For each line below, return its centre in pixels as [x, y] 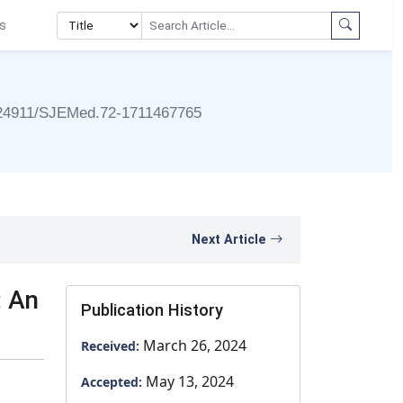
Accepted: [113, 382]
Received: [112, 346]
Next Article [231, 240]
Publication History [152, 310]
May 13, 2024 [190, 381]
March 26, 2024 [195, 345]
